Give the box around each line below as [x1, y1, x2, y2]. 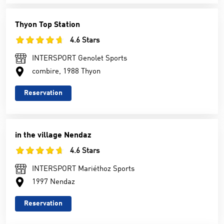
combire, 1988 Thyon [32, 68, 100, 75]
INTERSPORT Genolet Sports [32, 55, 127, 62]
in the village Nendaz [15, 131, 91, 139]
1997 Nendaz [32, 178, 75, 186]
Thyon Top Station [15, 21, 80, 29]
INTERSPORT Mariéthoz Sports [32, 165, 134, 173]
